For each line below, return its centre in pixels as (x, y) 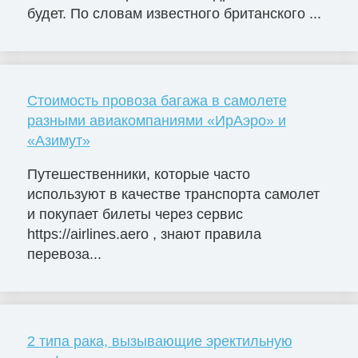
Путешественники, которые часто (138, 174)
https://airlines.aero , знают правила (144, 234)
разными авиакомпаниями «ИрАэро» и (156, 121)
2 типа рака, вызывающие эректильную (159, 341)
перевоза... (64, 254)
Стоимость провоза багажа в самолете (157, 101)
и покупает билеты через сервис (135, 214)
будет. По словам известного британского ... (174, 14)
